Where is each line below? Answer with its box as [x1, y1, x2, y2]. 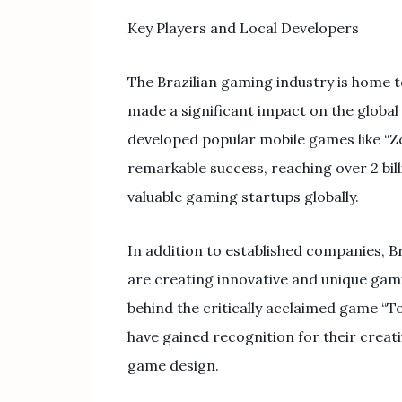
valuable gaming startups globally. [127, 188, 359, 205]
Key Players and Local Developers [127, 19, 359, 37]
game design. [127, 356, 219, 374]
